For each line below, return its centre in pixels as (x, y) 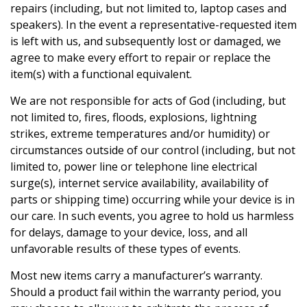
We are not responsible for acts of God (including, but (148, 101)
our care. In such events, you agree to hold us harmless (152, 216)
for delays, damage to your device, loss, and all (129, 233)
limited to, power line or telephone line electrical (134, 167)
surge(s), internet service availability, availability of (139, 183)
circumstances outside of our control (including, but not (153, 150)
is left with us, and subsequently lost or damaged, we (146, 41)
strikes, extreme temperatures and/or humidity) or (140, 134)
